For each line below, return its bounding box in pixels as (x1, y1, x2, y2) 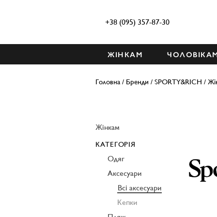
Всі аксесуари (118, 183, 161, 192)
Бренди (126, 77, 149, 86)
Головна (95, 77, 120, 86)
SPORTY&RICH (155, 77, 202, 86)
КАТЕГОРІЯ (95, 140, 136, 148)
